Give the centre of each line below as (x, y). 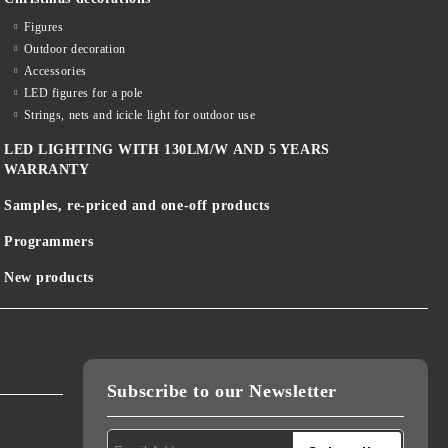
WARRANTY (47, 170)
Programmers (49, 242)
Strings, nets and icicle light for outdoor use (139, 115)
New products (49, 278)
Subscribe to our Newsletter (221, 391)
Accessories (55, 71)
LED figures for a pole (83, 93)
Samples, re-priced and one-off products (137, 206)
